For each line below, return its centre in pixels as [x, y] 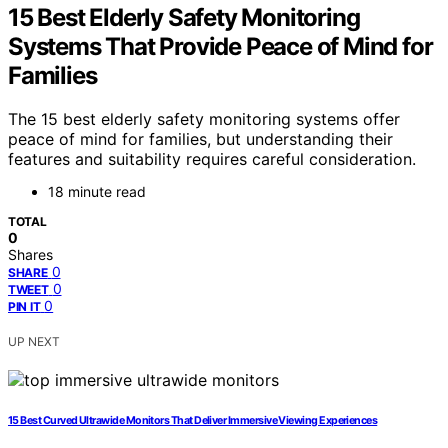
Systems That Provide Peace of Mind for [220, 46]
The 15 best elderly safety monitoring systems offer [204, 119]
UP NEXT [34, 342]
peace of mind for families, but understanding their [200, 139]
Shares [30, 255]
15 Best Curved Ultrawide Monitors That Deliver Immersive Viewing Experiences [193, 421]
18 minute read [97, 192]
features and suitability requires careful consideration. [212, 159]
